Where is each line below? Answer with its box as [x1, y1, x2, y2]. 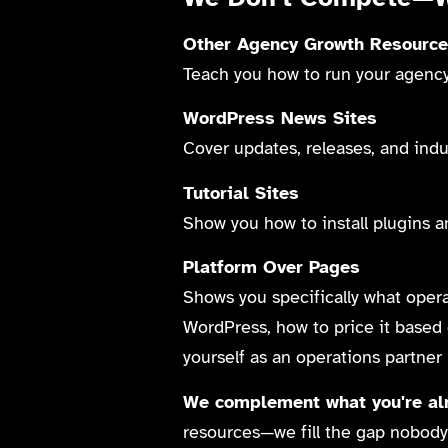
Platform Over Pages [183, 256, 361, 279]
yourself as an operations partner [183, 346, 443, 369]
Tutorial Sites [183, 181, 300, 204]
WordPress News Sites [183, 107, 378, 130]
